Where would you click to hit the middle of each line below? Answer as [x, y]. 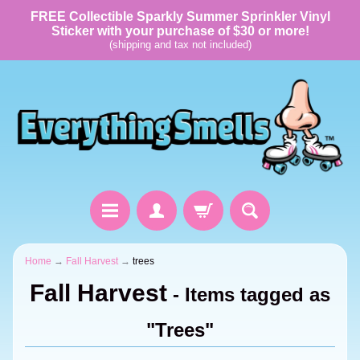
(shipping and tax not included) [180, 45]
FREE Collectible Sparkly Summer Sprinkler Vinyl [180, 16]
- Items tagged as [249, 294]
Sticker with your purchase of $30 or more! [180, 31]
